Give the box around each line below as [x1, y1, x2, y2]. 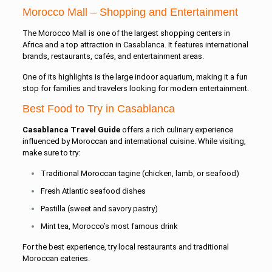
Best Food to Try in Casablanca [22, 103, 175, 115]
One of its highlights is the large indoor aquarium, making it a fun [22, 72, 248, 81]
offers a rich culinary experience [120, 125, 233, 134]
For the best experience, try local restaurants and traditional [22, 242, 229, 251]
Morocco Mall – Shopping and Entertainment [22, 6, 238, 18]
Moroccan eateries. [22, 254, 90, 263]
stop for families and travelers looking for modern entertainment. [22, 84, 249, 93]
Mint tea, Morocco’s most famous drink [40, 222, 178, 231]
